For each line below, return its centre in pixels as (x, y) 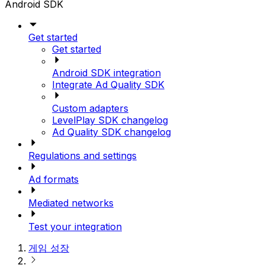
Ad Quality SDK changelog (112, 132)
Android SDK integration (106, 73)
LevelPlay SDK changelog (110, 120)
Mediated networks (71, 203)
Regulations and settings (83, 156)
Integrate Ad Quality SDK (108, 85)
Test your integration (75, 227)
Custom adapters (90, 109)
